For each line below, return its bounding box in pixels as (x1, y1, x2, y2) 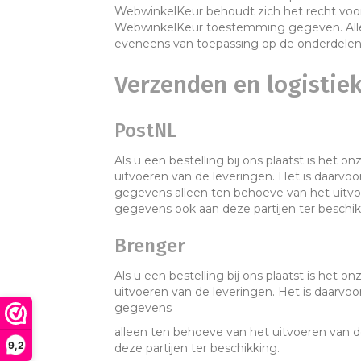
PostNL (114, 119, 176, 142)
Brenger (114, 234, 185, 257)
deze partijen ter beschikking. (114, 341, 280, 355)
